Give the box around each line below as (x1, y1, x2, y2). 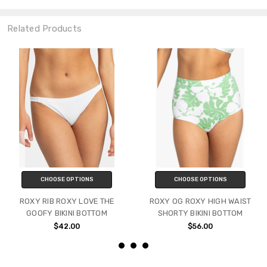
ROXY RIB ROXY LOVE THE (19, 196, 114, 206)
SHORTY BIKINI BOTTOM (157, 208, 243, 218)
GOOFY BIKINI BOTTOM (26, 208, 107, 218)
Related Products (7, 23, 82, 34)
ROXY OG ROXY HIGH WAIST (149, 196, 252, 206)
